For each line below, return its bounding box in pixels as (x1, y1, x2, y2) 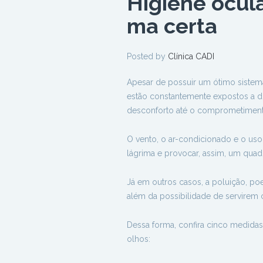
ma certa (127, 14, 217, 38)
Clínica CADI (168, 52, 214, 61)
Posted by (127, 52, 168, 61)
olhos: (127, 234, 150, 244)
